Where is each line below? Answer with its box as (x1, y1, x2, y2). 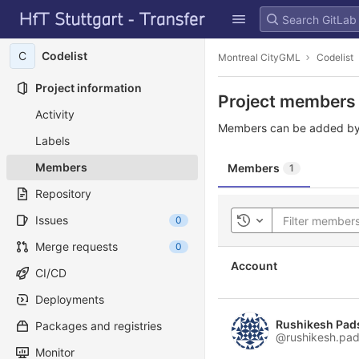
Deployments (35, 292, 104, 306)
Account (231, 259, 277, 272)
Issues (35, 213, 68, 227)
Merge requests (35, 240, 118, 253)
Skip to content (12, 19, 92, 34)
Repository (35, 187, 91, 200)
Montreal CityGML (218, 50, 301, 63)
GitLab (12, 2, 57, 18)
